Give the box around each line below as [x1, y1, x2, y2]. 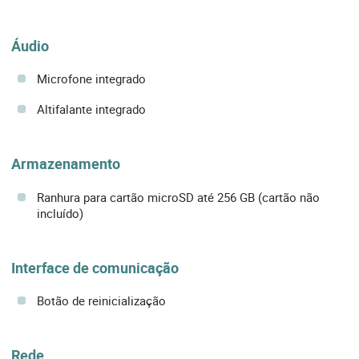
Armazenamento [11, 154, 120, 174]
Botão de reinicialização [37, 292, 166, 309]
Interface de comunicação [11, 257, 179, 277]
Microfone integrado [37, 71, 146, 87]
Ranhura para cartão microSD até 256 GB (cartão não [37, 188, 320, 205]
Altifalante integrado [37, 101, 146, 118]
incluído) [37, 204, 83, 221]
